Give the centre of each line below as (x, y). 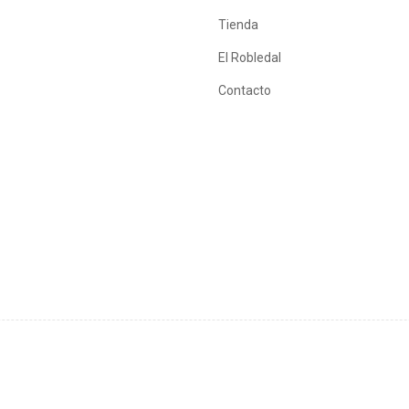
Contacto (245, 90)
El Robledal (250, 57)
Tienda (238, 24)
